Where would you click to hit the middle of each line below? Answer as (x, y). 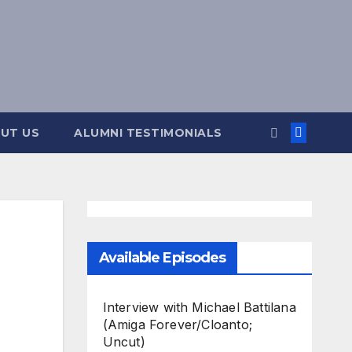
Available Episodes (162, 258)
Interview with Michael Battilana (199, 307)
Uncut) (124, 342)
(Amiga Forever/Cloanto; (178, 324)
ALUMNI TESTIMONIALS (148, 133)
